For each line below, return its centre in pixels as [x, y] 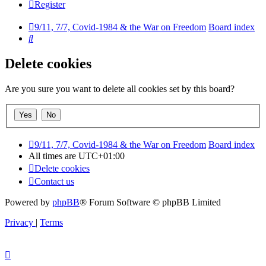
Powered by [28, 202]
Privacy [19, 222]
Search [45, 38]
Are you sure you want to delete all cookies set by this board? [120, 89]
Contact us [54, 181]
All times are [53, 156]
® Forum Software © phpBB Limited [150, 202]
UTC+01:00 [102, 156]
